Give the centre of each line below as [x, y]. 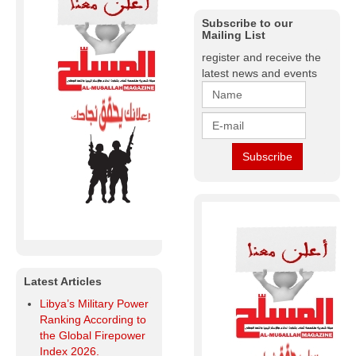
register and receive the [261, 58]
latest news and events [259, 74]
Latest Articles [63, 282]
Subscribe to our [247, 23]
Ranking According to [93, 320]
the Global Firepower [93, 336]
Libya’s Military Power [94, 304]
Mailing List [234, 35]
